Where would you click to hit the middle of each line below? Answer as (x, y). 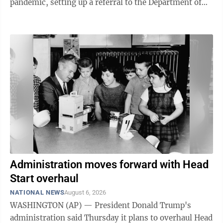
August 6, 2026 (85, 193)
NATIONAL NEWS (37, 193)
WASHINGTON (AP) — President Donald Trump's (101, 206)
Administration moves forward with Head (109, 165)
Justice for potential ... (50, 15)
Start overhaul (44, 179)
